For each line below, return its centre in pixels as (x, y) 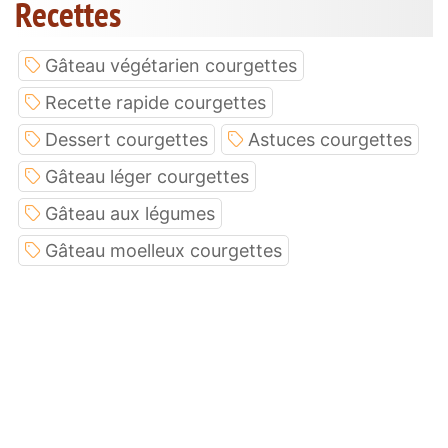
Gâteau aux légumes (130, 213)
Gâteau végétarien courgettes (171, 65)
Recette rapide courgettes (155, 102)
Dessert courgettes (126, 139)
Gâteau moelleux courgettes (163, 250)
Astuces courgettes (330, 139)
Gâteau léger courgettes (147, 176)
